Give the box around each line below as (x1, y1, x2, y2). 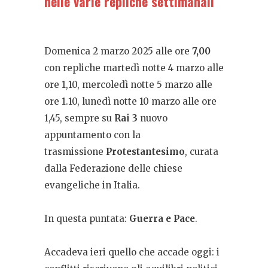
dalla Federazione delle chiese (44, 163, 182, 174)
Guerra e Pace (129, 213, 195, 224)
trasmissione (44, 146, 106, 157)
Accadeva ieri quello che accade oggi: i (44, 246, 220, 258)
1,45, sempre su (44, 112, 114, 124)
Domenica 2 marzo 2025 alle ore (44, 45, 192, 57)
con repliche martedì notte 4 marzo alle (44, 62, 224, 74)
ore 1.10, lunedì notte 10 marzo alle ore (44, 96, 217, 107)
